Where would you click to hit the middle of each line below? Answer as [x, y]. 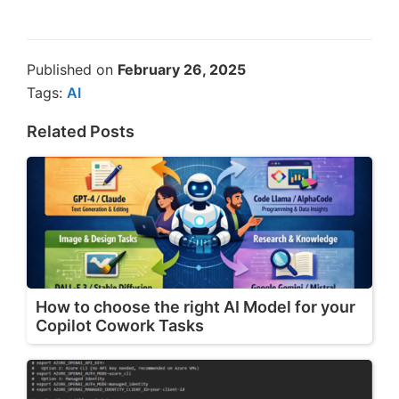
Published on [72, 69]
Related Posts [81, 131]
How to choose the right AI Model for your [195, 306]
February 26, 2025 [182, 69]
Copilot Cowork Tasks [120, 325]
